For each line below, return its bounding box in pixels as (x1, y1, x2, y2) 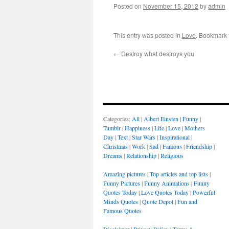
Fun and (177, 197, 197, 205)
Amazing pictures (103, 170, 146, 178)
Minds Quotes (103, 197, 138, 205)
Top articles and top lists (150, 170, 208, 178)
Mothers (185, 124, 205, 132)
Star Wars (132, 133, 155, 141)
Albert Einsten (144, 114, 178, 123)
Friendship (186, 142, 212, 150)
